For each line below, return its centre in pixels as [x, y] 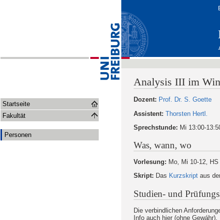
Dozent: [146, 100]
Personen [18, 135]
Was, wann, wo [163, 145]
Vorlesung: [150, 162]
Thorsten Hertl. [187, 113]
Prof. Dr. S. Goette [185, 100]
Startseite [16, 104]
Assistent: [149, 113]
